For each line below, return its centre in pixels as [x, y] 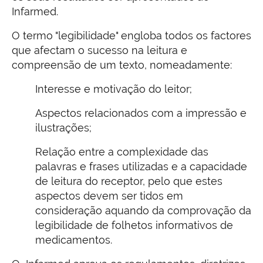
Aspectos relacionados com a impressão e [141, 113]
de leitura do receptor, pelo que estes [129, 181]
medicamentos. [74, 240]
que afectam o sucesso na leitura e [100, 50]
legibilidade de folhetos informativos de [134, 225]
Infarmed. [35, 11]
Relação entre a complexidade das [122, 152]
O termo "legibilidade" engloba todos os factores [131, 36]
